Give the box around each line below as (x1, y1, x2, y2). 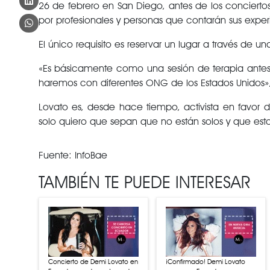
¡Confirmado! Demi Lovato (165, 257, 245, 266)
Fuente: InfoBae (38, 149, 107, 161)
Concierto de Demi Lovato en (48, 257, 138, 266)
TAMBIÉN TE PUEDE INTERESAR (38, 172, 251, 192)
